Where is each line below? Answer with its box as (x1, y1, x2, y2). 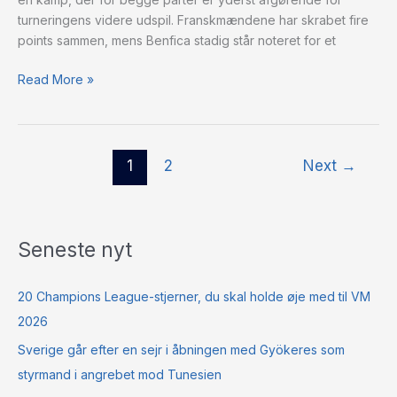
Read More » (18, 71, 94, 87)
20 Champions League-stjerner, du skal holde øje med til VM (18, 289, 370, 305)
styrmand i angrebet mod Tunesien (18, 366, 222, 382)
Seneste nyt (18, 237, 132, 262)
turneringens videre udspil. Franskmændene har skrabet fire (18, 12, 369, 27)
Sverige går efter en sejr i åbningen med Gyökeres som (18, 341, 345, 357)
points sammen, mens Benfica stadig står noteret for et (18, 32, 336, 48)
